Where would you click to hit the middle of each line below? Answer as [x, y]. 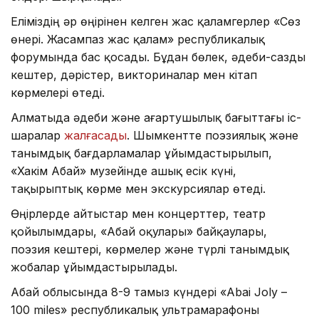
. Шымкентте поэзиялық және [213, 135]
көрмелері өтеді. [58, 92]
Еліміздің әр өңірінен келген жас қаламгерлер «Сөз [156, 21]
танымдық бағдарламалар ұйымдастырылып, [141, 153]
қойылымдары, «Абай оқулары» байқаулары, [139, 231]
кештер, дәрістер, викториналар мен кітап [134, 74]
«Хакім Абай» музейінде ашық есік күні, [124, 171]
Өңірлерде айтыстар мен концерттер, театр [138, 213]
